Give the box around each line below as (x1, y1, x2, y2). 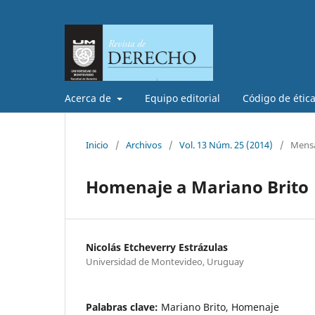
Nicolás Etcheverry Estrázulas (86, 240, 228, 254)
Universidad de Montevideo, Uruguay (86, 255, 244, 268)
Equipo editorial (144, 91, 220, 105)
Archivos (126, 138, 162, 151)
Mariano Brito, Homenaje (161, 300, 279, 314)
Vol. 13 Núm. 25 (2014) (179, 138, 273, 151)
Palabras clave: (86, 300, 161, 314)
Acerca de (65, 91, 114, 105)
